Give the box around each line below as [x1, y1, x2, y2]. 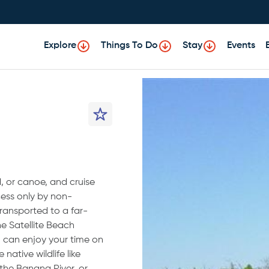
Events [227, 41, 255, 51]
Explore [44, 41, 76, 51]
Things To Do [101, 41, 158, 51]
